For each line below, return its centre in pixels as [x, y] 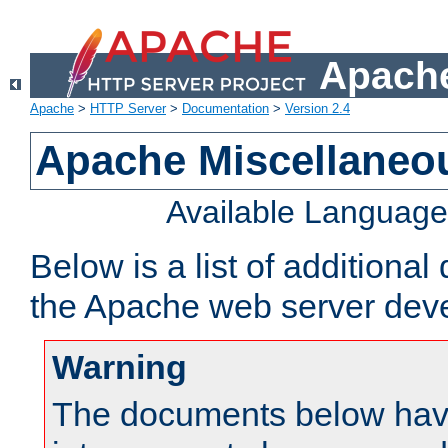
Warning [119, 367]
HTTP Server [128, 109]
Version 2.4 [317, 109]
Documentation [225, 109]
